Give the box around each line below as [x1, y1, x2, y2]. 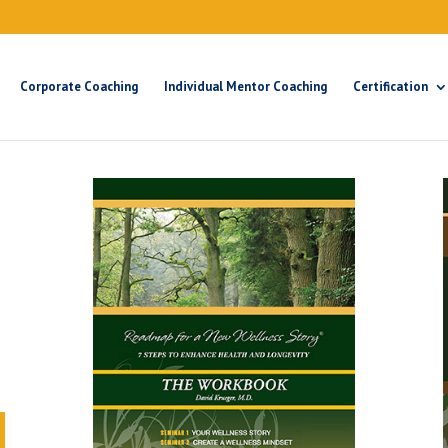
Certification [353, 77, 428, 95]
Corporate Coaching [20, 77, 138, 95]
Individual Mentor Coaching [164, 77, 327, 95]
